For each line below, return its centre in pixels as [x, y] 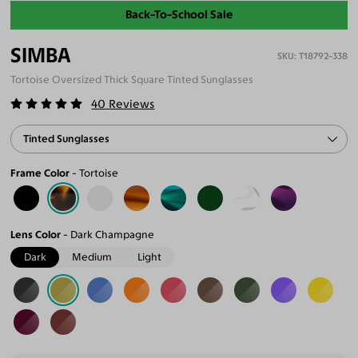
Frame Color [40, 173]
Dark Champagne [113, 234]
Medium [92, 257]
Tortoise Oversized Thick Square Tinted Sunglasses [132, 79]
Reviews [132, 104]
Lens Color [36, 234]
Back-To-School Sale [179, 15]
